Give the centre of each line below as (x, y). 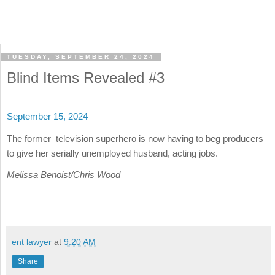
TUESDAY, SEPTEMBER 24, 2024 (81, 57)
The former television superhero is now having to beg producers (135, 138)
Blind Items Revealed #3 (86, 78)
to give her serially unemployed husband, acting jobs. (112, 153)
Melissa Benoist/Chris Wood (64, 174)
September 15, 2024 (47, 117)
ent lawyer (32, 242)
